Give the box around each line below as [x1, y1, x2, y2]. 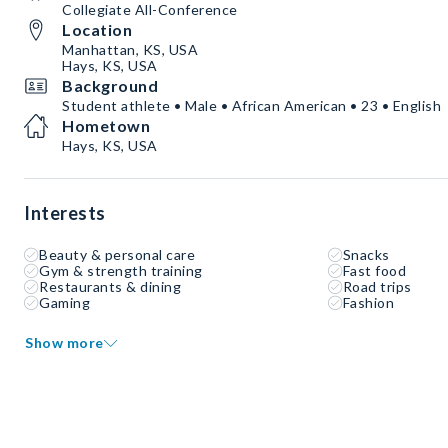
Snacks [342, 246, 390, 264]
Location [62, 20, 132, 40]
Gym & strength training [39, 262, 203, 280]
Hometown [62, 116, 150, 136]
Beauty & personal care [39, 246, 195, 264]
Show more [25, 334, 104, 352]
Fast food [342, 262, 407, 280]
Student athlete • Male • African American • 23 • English [62, 97, 441, 115]
